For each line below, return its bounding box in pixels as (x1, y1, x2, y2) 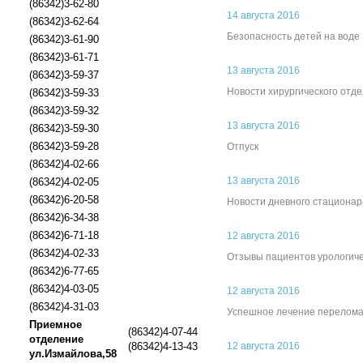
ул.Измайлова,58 (29, 348, 117, 360)
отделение (29, 333, 83, 345)
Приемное (29, 318, 82, 331)
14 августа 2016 (227, 10, 300, 21)
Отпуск (227, 141, 258, 152)
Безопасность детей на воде (227, 31, 360, 42)
